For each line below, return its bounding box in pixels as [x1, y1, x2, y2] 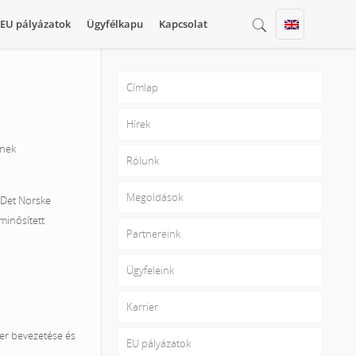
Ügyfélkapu [86, 17, 143, 31]
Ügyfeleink [126, 263, 174, 277]
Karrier [126, 300, 158, 314]
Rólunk [126, 153, 159, 168]
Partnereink [126, 226, 180, 241]
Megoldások [126, 190, 183, 204]
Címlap [126, 80, 158, 95]
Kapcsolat [158, 17, 207, 31]
